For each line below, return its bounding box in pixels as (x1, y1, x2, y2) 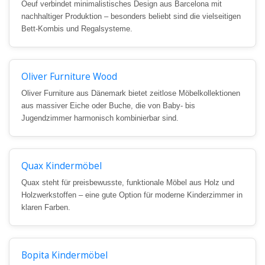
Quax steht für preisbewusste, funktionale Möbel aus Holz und (21, 178, 234, 188)
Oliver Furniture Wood (21, 70, 117, 83)
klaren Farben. (21, 203, 70, 212)
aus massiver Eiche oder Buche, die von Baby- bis (21, 101, 195, 111)
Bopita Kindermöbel (21, 249, 108, 262)
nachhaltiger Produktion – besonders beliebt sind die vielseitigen (21, 12, 241, 21)
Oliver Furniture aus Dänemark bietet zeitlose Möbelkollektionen (21, 89, 240, 98)
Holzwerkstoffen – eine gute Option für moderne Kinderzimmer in (21, 190, 243, 200)
